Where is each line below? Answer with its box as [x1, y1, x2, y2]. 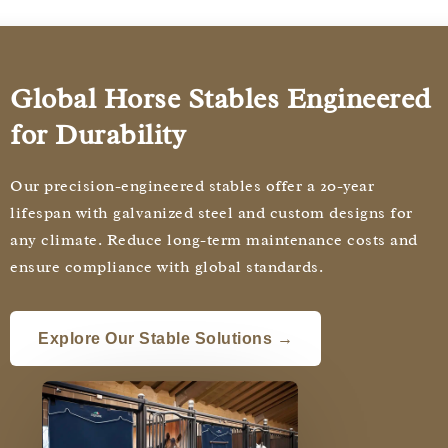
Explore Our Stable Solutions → [38, 330, 293, 348]
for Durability [10, 117, 186, 153]
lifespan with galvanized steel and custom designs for [10, 203, 413, 224]
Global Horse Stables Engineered [10, 81, 431, 117]
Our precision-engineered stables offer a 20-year [10, 176, 374, 197]
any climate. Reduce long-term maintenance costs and [10, 230, 418, 251]
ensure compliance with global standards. [10, 257, 323, 278]
